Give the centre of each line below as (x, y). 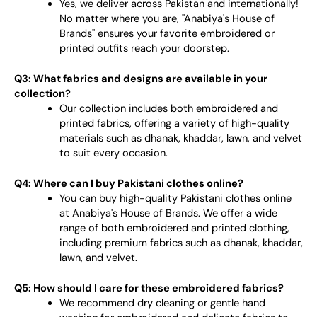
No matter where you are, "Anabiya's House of (167, 19)
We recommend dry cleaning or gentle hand (162, 303)
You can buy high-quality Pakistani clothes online (175, 199)
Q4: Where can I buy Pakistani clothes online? (129, 184)
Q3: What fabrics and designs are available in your (141, 79)
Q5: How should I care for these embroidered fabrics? (149, 288)
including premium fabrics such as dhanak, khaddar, (181, 243)
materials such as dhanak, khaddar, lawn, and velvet (180, 139)
